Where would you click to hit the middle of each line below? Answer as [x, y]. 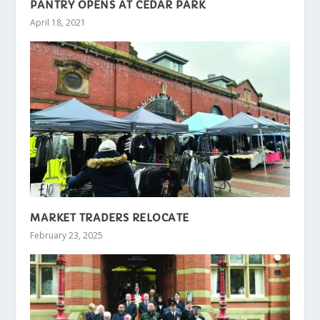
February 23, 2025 [67, 235]
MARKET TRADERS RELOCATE [110, 218]
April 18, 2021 [58, 23]
